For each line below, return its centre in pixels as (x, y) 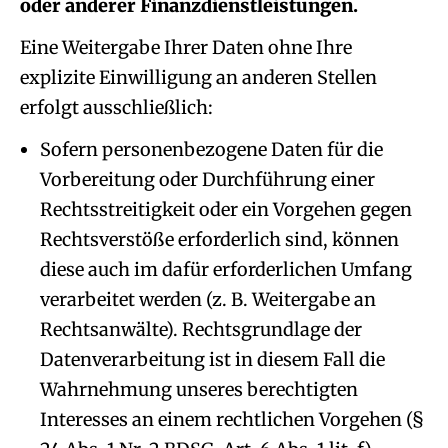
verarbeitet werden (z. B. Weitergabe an (208, 299)
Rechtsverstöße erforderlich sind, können (219, 239)
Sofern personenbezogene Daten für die (211, 149)
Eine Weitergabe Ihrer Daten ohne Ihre (186, 47)
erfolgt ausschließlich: (116, 107)
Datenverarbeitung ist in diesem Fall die (212, 359)
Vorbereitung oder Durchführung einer (207, 179)
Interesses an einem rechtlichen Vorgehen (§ (232, 419)
